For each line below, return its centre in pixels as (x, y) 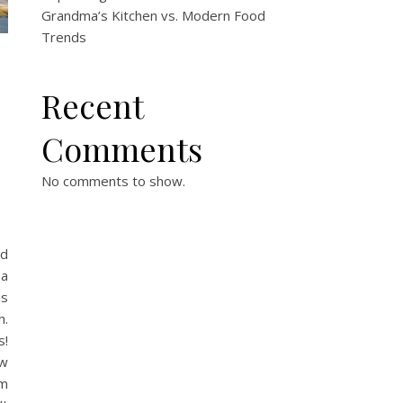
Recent (92, 105)
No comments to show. (113, 181)
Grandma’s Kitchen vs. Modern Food (153, 15)
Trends (64, 37)
